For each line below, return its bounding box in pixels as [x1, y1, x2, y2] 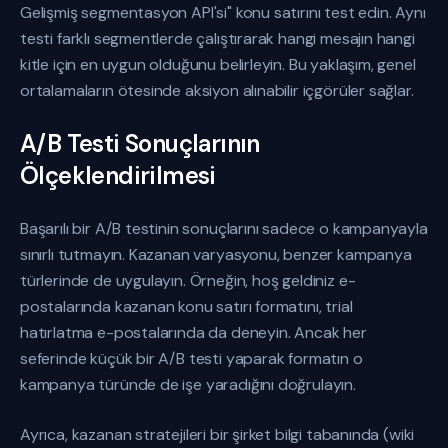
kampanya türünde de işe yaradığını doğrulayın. [20, 374, 356, 395]
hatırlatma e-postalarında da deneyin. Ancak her [20, 322, 367, 343]
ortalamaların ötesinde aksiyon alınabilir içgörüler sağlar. [20, 80, 414, 101]
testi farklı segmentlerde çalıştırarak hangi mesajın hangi [20, 28, 415, 49]
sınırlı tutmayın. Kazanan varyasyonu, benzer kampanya [20, 244, 412, 265]
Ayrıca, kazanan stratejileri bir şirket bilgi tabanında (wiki [20, 424, 415, 445]
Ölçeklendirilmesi [20, 160, 216, 191]
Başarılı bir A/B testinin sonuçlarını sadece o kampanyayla [20, 218, 428, 239]
